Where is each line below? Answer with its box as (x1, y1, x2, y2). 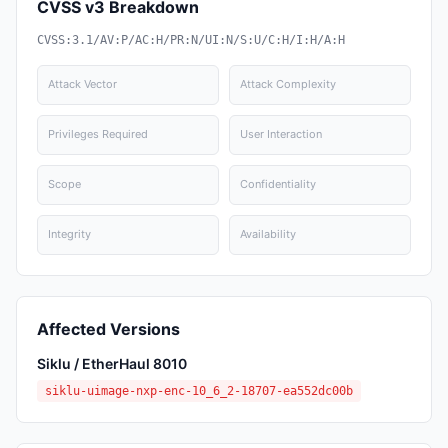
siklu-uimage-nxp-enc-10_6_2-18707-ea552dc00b (45, 384, 353, 398)
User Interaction (240, 127, 322, 141)
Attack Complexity (240, 77, 336, 91)
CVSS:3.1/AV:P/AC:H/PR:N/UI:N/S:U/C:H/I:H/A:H (37, 33, 345, 47)
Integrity (48, 227, 91, 241)
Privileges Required (48, 127, 148, 141)
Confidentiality (240, 177, 316, 191)
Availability (240, 227, 296, 241)
